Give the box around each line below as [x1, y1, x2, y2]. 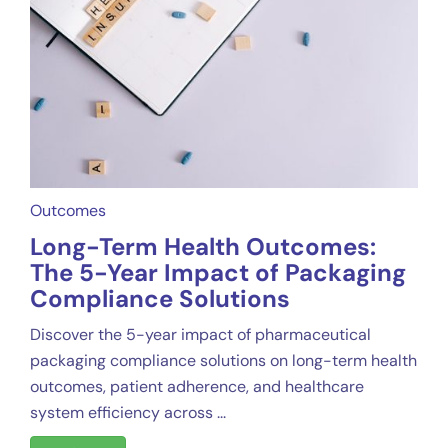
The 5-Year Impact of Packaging [30, 257, 406, 289]
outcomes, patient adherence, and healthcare [30, 376, 364, 398]
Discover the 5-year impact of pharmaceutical [30, 324, 371, 346]
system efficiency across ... [30, 402, 226, 424]
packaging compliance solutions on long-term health [30, 350, 417, 372]
